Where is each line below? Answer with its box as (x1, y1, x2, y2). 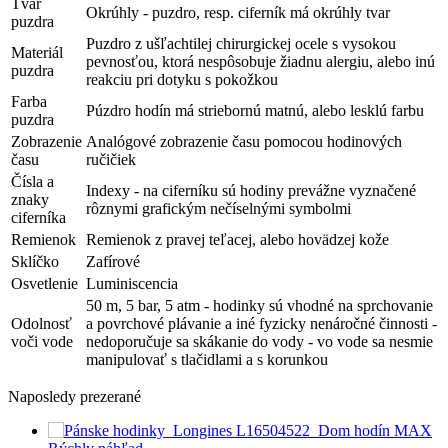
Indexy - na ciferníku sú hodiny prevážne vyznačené (86, 182, 416, 200)
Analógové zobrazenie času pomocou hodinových (86, 133, 402, 151)
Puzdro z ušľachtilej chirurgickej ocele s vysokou (86, 35, 396, 53)
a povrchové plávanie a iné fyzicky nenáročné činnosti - (86, 315, 437, 333)
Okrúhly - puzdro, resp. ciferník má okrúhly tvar (86, 4, 390, 22)
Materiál (11, 44, 63, 62)
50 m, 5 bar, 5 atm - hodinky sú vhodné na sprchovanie (86, 297, 433, 315)
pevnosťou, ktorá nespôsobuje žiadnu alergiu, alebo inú (86, 53, 435, 71)
